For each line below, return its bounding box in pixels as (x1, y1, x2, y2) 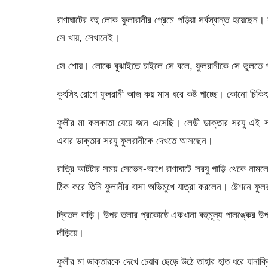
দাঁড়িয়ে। (56, 227, 84, 239)
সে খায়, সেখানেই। (56, 31, 120, 44)
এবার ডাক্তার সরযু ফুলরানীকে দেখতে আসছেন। (56, 134, 213, 147)
